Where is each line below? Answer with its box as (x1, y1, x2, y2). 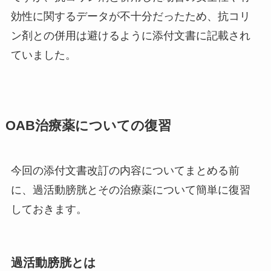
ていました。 (10, 48, 76, 61)
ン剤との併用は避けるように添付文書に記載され (10, 29, 250, 42)
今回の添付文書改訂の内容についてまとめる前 (10, 164, 240, 177)
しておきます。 (10, 203, 87, 215)
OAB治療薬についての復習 (5, 118, 171, 133)
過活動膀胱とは (10, 256, 96, 270)
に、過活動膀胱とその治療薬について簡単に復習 (10, 183, 250, 196)
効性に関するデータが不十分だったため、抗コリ (10, 10, 250, 22)
